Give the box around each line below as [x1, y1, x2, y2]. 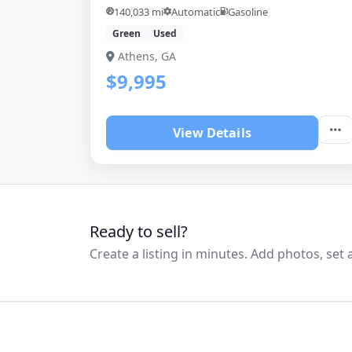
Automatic [171, 4, 220, 19]
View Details [173, 123, 251, 141]
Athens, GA [118, 48, 176, 64]
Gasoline [228, 4, 268, 19]
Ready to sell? [90, 220, 188, 242]
